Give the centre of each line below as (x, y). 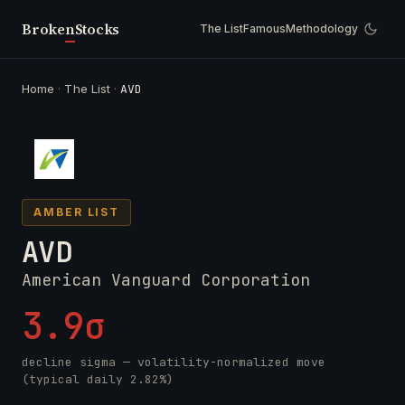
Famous (264, 28)
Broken (48, 28)
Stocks (97, 28)
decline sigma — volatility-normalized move (174, 362)
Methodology (322, 28)
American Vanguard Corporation (166, 280)
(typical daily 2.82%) (98, 379)
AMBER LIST (77, 212)
